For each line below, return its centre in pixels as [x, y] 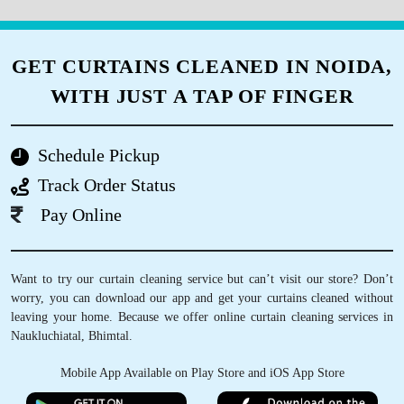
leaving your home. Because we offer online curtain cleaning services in [202, 317]
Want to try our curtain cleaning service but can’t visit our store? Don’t [202, 279]
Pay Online [81, 215]
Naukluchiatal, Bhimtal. [72, 335]
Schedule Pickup [99, 156]
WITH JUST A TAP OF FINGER [202, 96]
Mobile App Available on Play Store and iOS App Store [202, 372]
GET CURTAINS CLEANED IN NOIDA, [202, 66]
